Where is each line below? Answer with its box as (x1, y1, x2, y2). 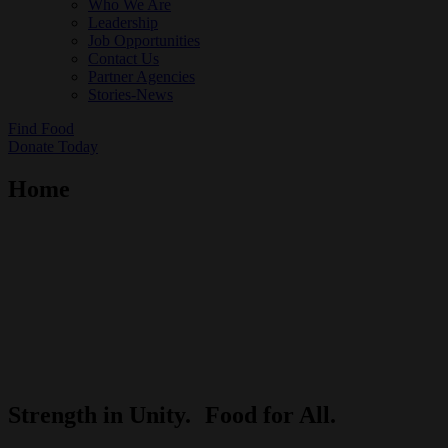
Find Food (8, 120, 74, 137)
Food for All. (205, 401, 336, 428)
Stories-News (88, 86, 173, 103)
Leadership (88, 14, 158, 31)
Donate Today (8, 138, 98, 155)
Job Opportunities (88, 32, 200, 49)
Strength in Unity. (8, 401, 205, 428)
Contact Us (88, 50, 159, 67)
